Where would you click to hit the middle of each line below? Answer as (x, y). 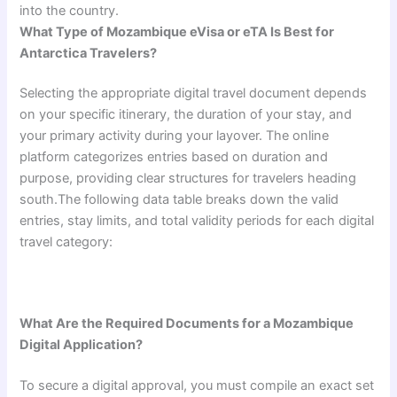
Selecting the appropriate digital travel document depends (194, 93)
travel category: (66, 242)
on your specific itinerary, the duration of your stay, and (186, 115)
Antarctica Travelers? (89, 53)
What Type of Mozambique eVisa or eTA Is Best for (177, 31)
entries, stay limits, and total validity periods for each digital (197, 221)
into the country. (70, 10)
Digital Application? (82, 345)
